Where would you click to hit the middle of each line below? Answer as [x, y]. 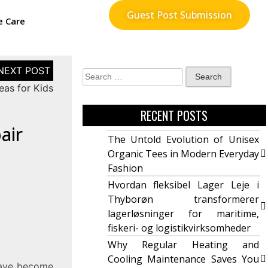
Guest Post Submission [179, 15]
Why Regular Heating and [183, 245]
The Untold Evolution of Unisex [183, 140]
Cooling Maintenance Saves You [183, 259]
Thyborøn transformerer [183, 200]
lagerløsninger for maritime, [183, 214]
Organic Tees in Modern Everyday [183, 154]
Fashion [125, 168]
